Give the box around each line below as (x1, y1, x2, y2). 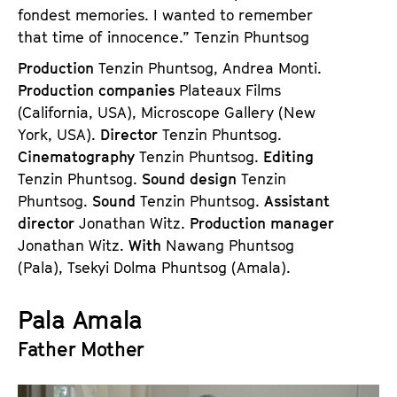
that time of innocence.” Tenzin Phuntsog (18, 27, 309, 46)
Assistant (264, 191, 330, 210)
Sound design (142, 169, 241, 188)
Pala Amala (18, 304, 143, 334)
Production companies (18, 81, 179, 99)
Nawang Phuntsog (166, 236, 294, 254)
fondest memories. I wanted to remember (18, 5, 313, 24)
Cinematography (18, 147, 139, 166)
